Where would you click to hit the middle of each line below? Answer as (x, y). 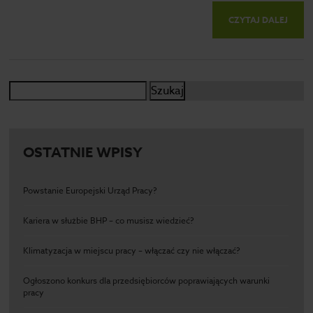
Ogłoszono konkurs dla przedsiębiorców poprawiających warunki (147, 281)
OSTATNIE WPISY (83, 152)
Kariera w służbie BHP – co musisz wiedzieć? (109, 220)
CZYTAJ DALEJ (258, 20)
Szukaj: (27, 89)
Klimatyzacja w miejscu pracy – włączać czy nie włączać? (132, 250)
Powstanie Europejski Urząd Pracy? (90, 190)
